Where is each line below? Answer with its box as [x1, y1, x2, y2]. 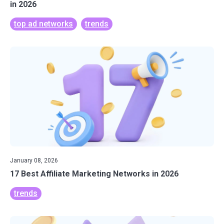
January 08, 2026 [10, 157, 58, 164]
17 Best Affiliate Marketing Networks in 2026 [10, 169, 178, 178]
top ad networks [14, 19, 73, 28]
